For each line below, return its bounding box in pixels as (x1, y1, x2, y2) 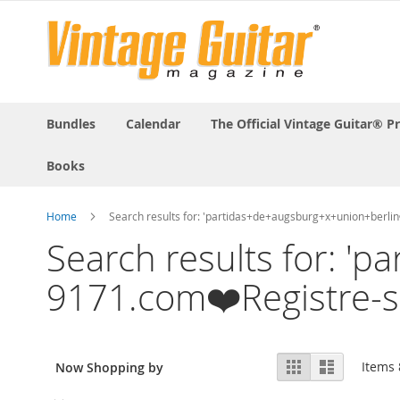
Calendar (126, 114, 180, 132)
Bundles (46, 114, 96, 132)
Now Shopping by (55, 358, 163, 376)
